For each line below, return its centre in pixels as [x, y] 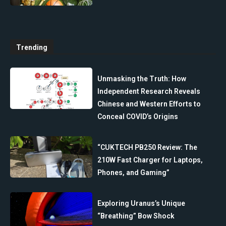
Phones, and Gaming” [134, 173]
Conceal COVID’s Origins [138, 117]
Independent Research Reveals [149, 92]
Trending [32, 48]
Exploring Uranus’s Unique [142, 204]
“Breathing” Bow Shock [136, 216]
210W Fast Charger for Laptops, [150, 160]
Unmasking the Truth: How [142, 79]
